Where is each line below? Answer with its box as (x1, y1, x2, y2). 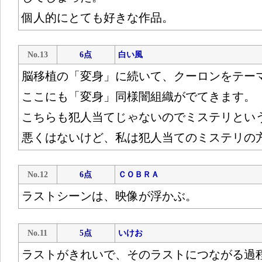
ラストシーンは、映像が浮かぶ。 (21, 189, 197, 202)
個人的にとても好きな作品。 (21, 11, 174, 24)
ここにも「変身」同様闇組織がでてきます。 (21, 90, 256, 103)
